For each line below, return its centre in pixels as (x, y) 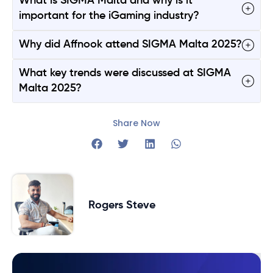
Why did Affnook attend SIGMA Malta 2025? (130, 45)
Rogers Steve (122, 205)
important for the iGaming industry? (109, 16)
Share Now (136, 123)
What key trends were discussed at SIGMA (125, 73)
